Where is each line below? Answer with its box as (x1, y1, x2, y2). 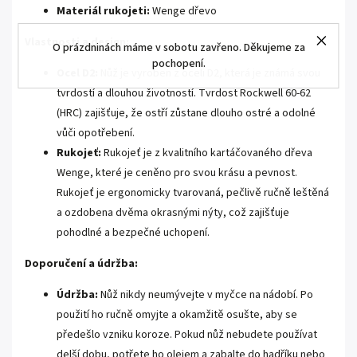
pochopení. (151, 56, 206, 72)
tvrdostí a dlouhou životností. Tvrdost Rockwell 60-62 (57, 85, 311, 102)
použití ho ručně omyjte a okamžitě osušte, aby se (57, 307, 297, 324)
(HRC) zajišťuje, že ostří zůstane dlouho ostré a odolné (57, 105, 316, 122)
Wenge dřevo (150, 3, 217, 20)
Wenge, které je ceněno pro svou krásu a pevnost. (57, 165, 297, 182)
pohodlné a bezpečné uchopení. (57, 225, 210, 241)
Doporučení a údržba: (25, 256, 138, 273)
